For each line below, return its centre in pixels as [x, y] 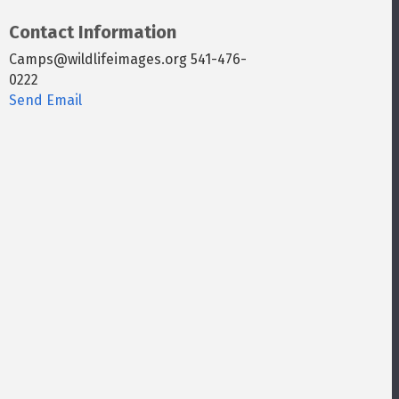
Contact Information [93, 32]
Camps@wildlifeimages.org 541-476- [128, 59]
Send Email [46, 100]
